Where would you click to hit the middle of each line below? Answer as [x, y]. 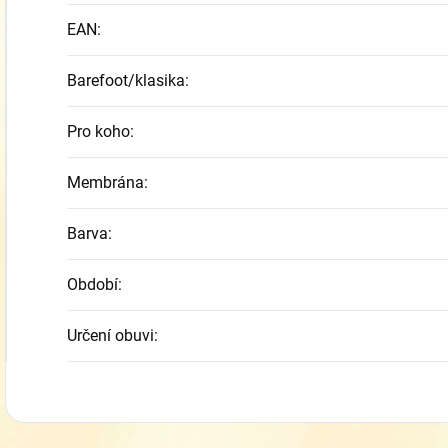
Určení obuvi [110, 336]
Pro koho [98, 132]
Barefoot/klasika [126, 81]
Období [92, 285]
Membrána [105, 183]
